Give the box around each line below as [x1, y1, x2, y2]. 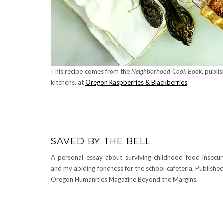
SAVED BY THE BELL [51, 136, 151, 147]
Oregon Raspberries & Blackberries [85, 78, 187, 87]
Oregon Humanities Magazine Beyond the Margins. [51, 175, 198, 184]
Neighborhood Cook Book [131, 67, 202, 76]
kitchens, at [51, 78, 85, 87]
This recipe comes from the [51, 67, 132, 76]
